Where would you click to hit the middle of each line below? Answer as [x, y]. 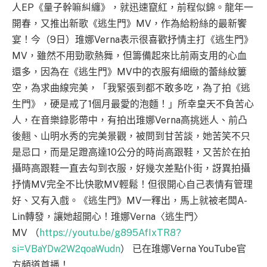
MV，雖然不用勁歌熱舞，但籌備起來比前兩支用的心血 [129, 56]
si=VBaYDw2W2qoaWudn [66, 249]
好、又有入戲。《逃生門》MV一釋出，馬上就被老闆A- [130, 201]
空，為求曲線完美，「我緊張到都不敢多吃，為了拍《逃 [131, 88]
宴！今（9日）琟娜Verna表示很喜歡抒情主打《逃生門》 [133, 40]
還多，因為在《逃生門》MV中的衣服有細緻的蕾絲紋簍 [129, 72]
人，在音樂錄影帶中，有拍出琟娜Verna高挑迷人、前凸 [130, 120]
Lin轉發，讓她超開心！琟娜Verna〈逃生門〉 [108, 217]
